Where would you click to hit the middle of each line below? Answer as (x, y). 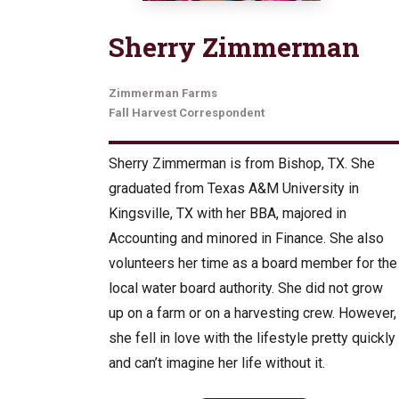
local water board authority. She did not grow (246, 289)
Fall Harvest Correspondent (187, 113)
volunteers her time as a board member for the (253, 264)
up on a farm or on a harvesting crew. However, (252, 313)
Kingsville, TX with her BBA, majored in (228, 214)
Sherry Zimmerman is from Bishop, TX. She (242, 164)
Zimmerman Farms (163, 94)
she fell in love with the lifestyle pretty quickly (252, 338)
